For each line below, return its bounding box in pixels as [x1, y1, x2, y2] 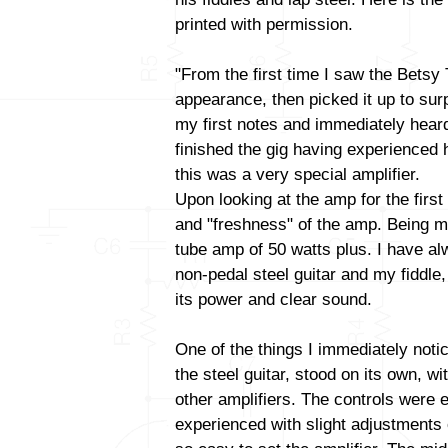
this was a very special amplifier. [175, 164, 420, 185]
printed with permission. [175, 14, 353, 35]
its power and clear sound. [175, 289, 372, 310]
